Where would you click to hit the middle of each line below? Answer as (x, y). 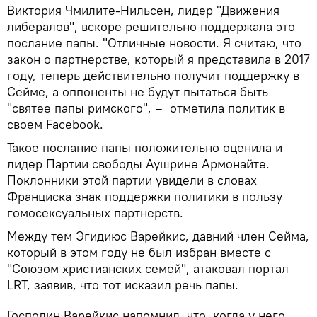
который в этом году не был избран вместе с (139, 252)
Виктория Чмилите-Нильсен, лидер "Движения (143, 10)
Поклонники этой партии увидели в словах (132, 180)
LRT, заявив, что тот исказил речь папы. (123, 284)
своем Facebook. (55, 124)
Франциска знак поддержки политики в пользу (145, 196)
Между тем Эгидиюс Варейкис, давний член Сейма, (158, 236)
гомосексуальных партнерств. (95, 212)
